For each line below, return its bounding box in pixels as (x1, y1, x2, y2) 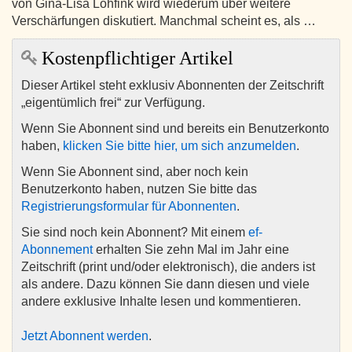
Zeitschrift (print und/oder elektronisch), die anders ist (21, 260, 315, 274)
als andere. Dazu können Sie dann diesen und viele (21, 277, 310, 291)
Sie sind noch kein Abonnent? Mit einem (21, 225, 248, 240)
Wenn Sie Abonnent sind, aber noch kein (21, 165, 248, 179)
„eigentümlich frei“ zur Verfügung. (21, 96, 205, 110)
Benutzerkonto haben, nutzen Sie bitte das (21, 182, 257, 196)
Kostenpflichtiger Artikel (37, 48, 233, 69)
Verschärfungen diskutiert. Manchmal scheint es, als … (12, 14, 316, 28)
